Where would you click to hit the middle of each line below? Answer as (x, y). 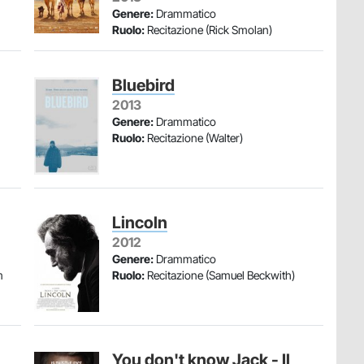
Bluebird (143, 85)
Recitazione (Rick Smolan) (208, 30)
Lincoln (140, 223)
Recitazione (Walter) (194, 138)
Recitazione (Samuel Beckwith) (220, 275)
